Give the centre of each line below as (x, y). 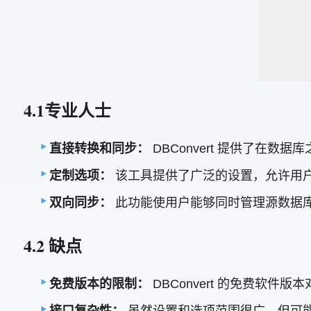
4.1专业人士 (67, 110)
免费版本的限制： (100, 284)
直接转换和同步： (100, 149)
